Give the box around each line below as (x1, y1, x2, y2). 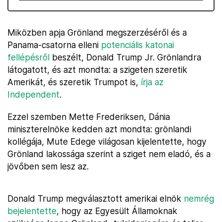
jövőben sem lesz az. (7, 161, 89, 171)
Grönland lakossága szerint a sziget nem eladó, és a (7, 149, 211, 159)
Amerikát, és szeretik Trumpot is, (7, 77, 141, 87)
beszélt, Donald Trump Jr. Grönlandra (50, 52, 201, 62)
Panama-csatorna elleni (7, 40, 101, 50)
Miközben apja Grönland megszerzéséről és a (7, 27, 187, 38)
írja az (141, 77, 164, 87)
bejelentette (7, 206, 56, 216)
